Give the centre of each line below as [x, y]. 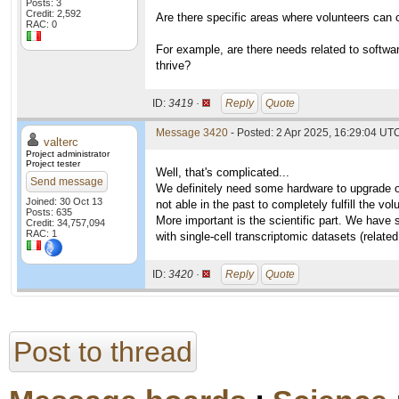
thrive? [173, 65]
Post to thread [103, 352]
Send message [67, 182]
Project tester [53, 163]
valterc [61, 142]
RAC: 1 [41, 233]
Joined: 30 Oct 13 [64, 201]
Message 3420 [192, 133]
